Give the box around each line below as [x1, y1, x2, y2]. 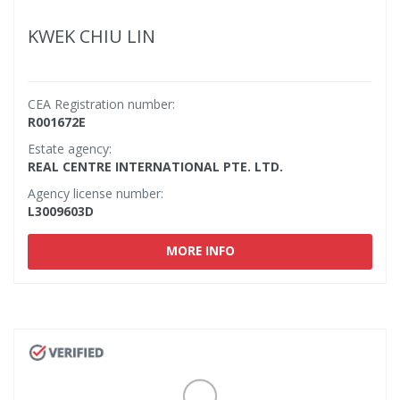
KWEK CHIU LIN [28, 24, 155, 48]
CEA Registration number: [28, 96, 175, 112]
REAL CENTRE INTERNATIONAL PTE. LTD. [28, 158, 283, 175]
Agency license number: [28, 185, 163, 202]
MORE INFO [165, 241, 235, 260]
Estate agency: [28, 140, 112, 157]
